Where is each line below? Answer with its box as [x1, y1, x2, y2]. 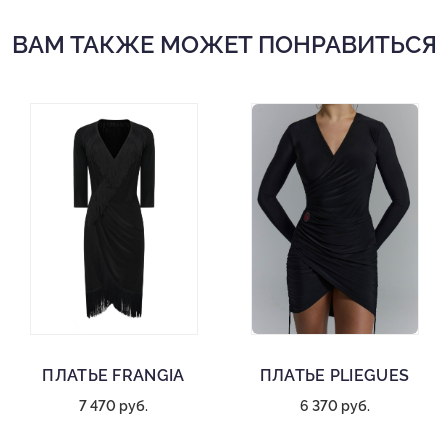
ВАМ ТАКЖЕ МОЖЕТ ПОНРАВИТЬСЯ [11, 30, 437, 60]
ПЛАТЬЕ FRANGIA [42, 366, 185, 386]
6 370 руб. [299, 398, 370, 415]
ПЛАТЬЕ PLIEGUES [259, 366, 410, 386]
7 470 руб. [79, 398, 148, 415]
